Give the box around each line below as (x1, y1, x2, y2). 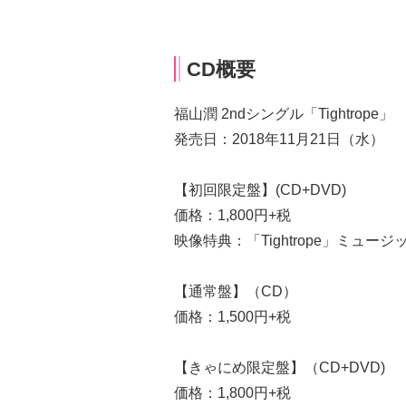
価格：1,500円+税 (174, 308, 291, 324)
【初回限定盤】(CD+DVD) (174, 181, 346, 198)
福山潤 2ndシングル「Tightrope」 (174, 105, 393, 121)
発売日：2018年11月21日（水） (174, 130, 384, 147)
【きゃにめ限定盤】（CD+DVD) (174, 359, 385, 375)
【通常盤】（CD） (174, 283, 297, 299)
